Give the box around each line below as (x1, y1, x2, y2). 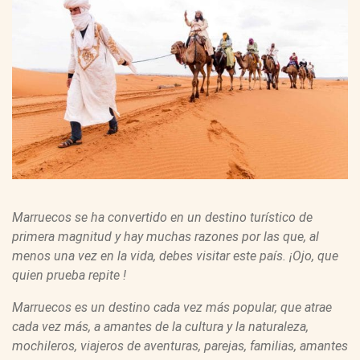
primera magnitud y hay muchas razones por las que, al (12, 229, 319, 245)
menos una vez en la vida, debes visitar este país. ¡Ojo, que (12, 248, 338, 264)
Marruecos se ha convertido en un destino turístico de (12, 210, 313, 226)
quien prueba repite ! (12, 268, 126, 284)
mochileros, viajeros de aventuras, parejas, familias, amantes (12, 338, 348, 354)
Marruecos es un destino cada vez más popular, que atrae (12, 300, 332, 316)
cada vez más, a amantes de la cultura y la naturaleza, (12, 319, 309, 335)
